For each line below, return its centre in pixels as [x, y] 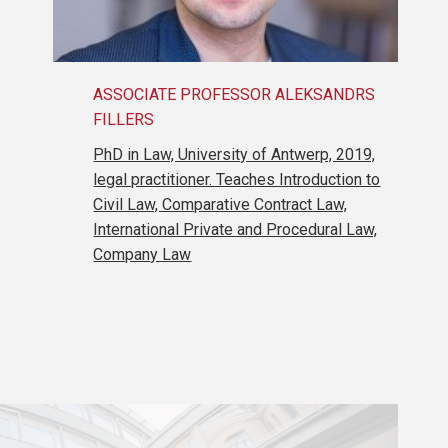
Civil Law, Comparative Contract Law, [220, 205]
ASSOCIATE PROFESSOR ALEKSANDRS [234, 95]
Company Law [142, 255]
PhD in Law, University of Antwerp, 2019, [234, 155]
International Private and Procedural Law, [235, 230]
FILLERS [124, 120]
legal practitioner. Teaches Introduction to [237, 180]
